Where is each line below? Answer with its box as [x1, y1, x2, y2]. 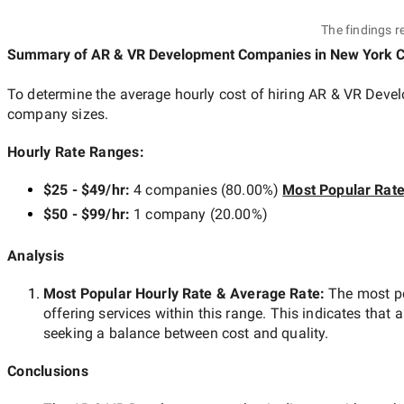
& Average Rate [212, 284, 320, 302]
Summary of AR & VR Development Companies [7, 45, 311, 63]
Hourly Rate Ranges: [7, 142, 144, 161]
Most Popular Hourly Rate [43, 284, 213, 302]
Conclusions [7, 362, 88, 380]
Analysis [7, 246, 64, 264]
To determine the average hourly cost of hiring [7, 85, 309, 103]
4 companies [133, 180, 217, 198]
